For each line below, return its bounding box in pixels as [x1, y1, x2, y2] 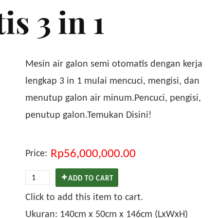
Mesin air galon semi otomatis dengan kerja [25, 57, 202, 69]
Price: [25, 147, 47, 159]
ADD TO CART [68, 174, 113, 183]
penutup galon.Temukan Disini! [25, 109, 152, 120]
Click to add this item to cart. [25, 191, 143, 203]
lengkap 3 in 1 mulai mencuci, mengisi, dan [25, 74, 200, 86]
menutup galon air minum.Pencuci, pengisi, [25, 91, 201, 103]
